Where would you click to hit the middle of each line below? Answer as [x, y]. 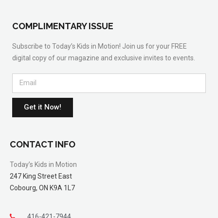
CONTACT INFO [43, 144]
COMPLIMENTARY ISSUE [63, 26]
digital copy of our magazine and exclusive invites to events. [104, 58]
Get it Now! [43, 107]
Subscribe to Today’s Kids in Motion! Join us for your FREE [100, 46]
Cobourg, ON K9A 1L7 [42, 188]
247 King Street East [41, 176]
